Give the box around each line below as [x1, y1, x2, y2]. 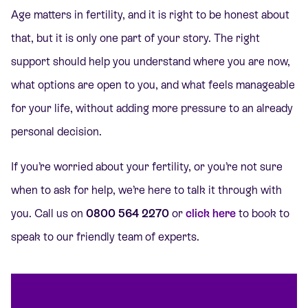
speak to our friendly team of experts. [11, 230, 202, 243]
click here [186, 206, 236, 220]
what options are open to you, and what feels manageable [11, 78, 295, 92]
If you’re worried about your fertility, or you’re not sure [11, 159, 283, 173]
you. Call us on [11, 206, 86, 220]
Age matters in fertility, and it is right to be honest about [11, 8, 289, 22]
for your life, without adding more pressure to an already [11, 102, 293, 115]
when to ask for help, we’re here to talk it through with [11, 183, 282, 197]
